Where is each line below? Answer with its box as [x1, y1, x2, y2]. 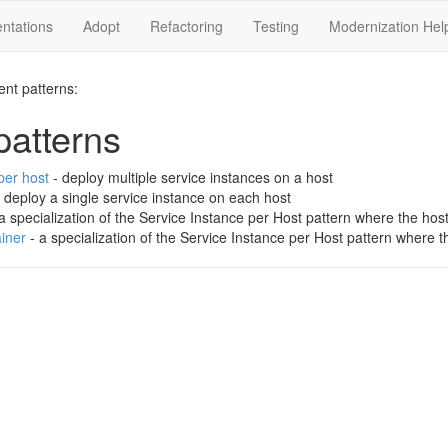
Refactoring [150, 16, 223, 36]
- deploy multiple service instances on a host [49, 167, 333, 187]
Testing [253, 16, 299, 36]
